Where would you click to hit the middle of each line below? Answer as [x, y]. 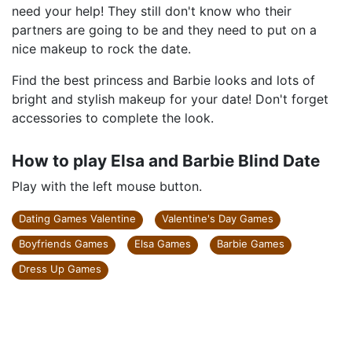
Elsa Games [163, 244]
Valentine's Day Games [218, 218]
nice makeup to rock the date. [101, 49]
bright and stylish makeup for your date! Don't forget [170, 99]
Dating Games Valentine [77, 218]
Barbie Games [251, 244]
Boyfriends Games [64, 244]
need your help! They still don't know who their [152, 11]
